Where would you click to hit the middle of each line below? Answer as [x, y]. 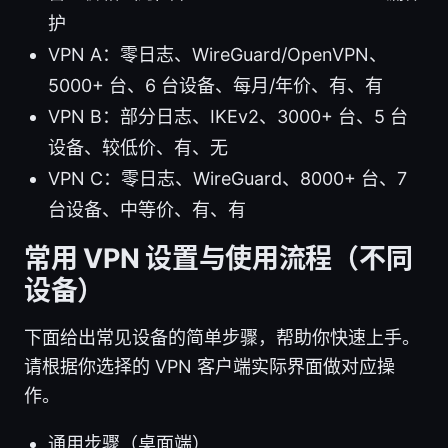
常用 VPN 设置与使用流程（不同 [218, 258]
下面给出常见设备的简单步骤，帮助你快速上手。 [222, 337]
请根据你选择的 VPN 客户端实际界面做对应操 [209, 366]
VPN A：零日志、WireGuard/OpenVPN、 [217, 54]
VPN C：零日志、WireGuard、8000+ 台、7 [227, 178]
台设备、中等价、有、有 [147, 209]
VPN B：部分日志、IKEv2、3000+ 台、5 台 [228, 116]
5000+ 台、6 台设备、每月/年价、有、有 [215, 85]
